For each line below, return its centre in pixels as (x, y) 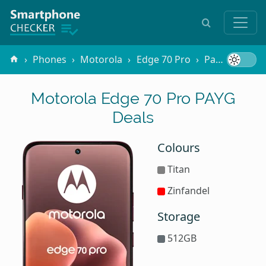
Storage (179, 216)
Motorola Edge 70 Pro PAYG (133, 98)
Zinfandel (187, 190)
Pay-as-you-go (210, 60)
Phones (50, 60)
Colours (179, 147)
